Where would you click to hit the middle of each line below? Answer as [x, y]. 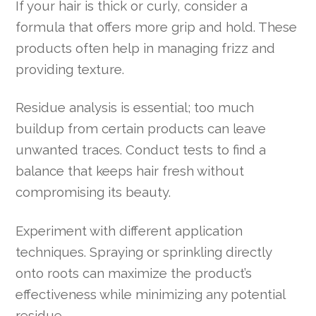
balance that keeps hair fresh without [130, 171]
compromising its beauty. [93, 192]
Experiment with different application [129, 230]
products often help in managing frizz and [146, 48]
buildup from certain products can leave [141, 129]
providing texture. [70, 69]
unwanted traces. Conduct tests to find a [141, 150]
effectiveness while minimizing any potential [151, 294]
